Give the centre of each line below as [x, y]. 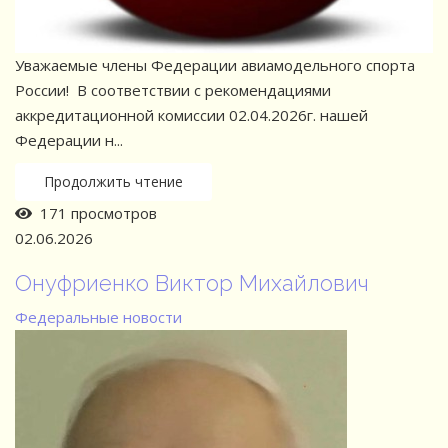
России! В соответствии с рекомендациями [173, 90]
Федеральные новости [98, 317]
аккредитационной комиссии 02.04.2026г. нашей [191, 115]
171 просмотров [94, 213]
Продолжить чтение [113, 182]
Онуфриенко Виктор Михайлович [192, 283]
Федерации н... [69, 140]
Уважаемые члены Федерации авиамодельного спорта [215, 65]
